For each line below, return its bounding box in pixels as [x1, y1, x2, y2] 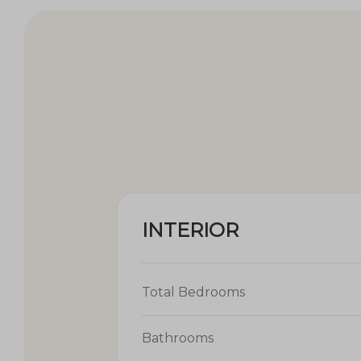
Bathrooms [142, 330, 214, 346]
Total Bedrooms [142, 284, 245, 300]
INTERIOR [142, 218, 239, 242]
